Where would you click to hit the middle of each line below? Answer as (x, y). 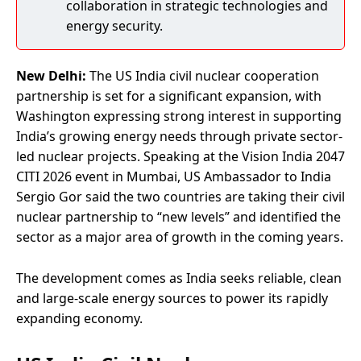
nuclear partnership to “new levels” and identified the (178, 216)
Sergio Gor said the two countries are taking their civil (180, 196)
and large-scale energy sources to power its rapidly (172, 298)
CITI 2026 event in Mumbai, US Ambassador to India (174, 176)
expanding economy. (79, 318)
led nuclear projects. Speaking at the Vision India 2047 (180, 156)
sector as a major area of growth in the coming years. (180, 237)
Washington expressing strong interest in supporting (179, 116)
